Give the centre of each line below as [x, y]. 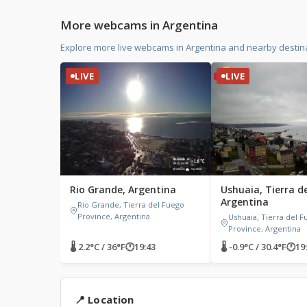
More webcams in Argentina [139, 25]
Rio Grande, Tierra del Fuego [131, 205]
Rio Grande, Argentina [123, 189]
